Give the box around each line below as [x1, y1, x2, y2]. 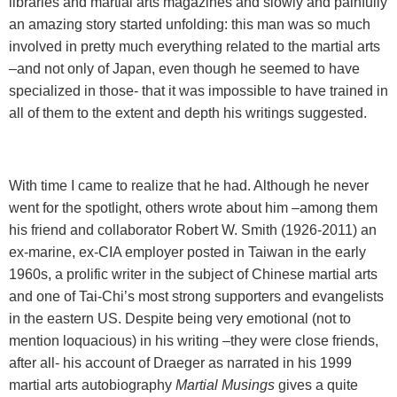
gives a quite [275, 378, 358, 393]
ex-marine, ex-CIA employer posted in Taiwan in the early [9, 245, 366, 261]
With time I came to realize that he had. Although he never [9, 178, 369, 194]
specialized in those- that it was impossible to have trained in [9, 83, 388, 99]
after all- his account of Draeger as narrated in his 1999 [9, 355, 352, 371]
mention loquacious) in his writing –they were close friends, [9, 333, 378, 349]
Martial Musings [175, 378, 275, 393]
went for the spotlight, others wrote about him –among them [9, 200, 378, 216]
